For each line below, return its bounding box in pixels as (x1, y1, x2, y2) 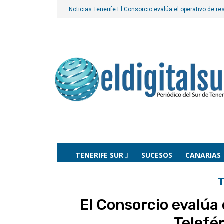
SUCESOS (141, 150, 172, 160)
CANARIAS (185, 150, 221, 160)
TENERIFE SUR (75, 150, 123, 160)
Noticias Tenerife (69, 6, 117, 13)
